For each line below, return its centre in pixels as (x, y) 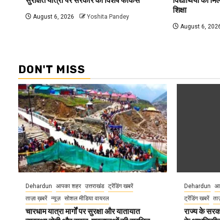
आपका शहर (69, 186)
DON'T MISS (52, 69)
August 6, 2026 (53, 17)
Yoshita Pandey (108, 17)
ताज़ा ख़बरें (36, 198)
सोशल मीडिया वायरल (87, 198)
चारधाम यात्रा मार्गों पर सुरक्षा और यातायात (83, 211)
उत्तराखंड (95, 186)
